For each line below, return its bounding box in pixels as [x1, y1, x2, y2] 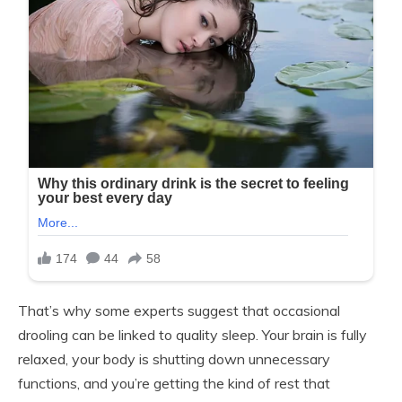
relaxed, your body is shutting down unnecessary [18, 350, 330, 369]
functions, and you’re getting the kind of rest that [18, 374, 330, 393]
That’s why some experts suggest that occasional [18, 301, 340, 320]
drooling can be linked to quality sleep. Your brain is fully [18, 326, 367, 345]
